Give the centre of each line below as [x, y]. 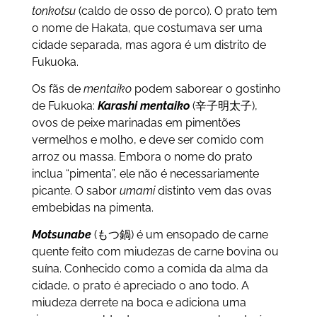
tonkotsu [55, 11]
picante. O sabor [75, 191]
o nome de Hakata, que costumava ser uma [147, 28]
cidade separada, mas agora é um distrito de [149, 45]
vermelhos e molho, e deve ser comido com [148, 140]
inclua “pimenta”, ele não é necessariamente [145, 174]
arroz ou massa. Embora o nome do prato [142, 157]
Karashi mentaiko [143, 106]
